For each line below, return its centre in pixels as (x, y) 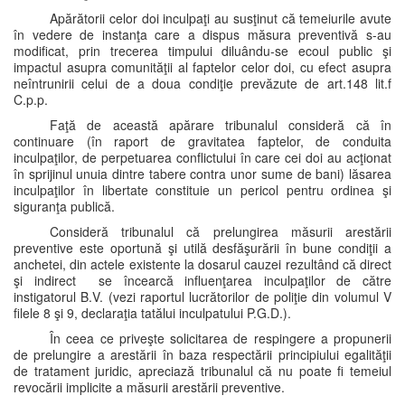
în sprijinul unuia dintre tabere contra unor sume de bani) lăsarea (202, 174)
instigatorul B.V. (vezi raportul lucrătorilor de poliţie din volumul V (202, 297)
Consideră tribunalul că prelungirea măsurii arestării (221, 231)
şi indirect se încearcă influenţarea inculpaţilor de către (202, 280)
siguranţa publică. (64, 206)
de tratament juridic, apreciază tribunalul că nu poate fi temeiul (202, 371)
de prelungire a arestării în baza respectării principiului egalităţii (202, 354)
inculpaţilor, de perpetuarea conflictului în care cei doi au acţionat (202, 157)
